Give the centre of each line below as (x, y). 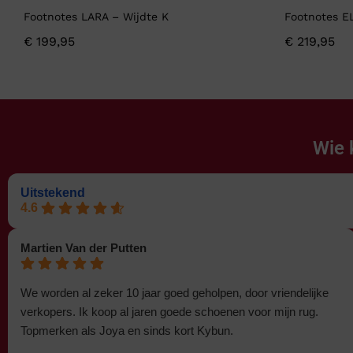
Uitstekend (53, 193)
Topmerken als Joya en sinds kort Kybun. (127, 331)
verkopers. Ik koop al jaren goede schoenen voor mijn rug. (169, 312)
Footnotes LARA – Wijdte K (96, 17)
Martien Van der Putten (84, 248)
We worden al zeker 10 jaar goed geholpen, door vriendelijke (175, 293)
